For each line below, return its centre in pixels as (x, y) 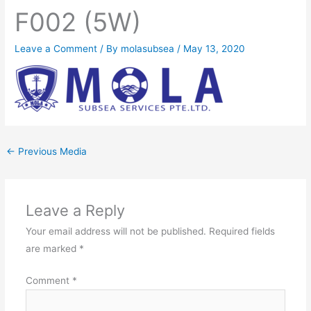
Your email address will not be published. (116, 232)
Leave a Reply (75, 211)
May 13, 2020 (215, 48)
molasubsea (149, 48)
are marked (52, 249)
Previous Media (51, 151)
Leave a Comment (56, 48)
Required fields (242, 232)
